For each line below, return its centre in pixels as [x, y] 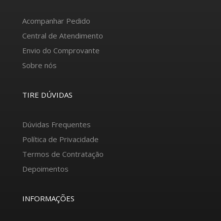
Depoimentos [45, 168]
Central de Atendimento [62, 35]
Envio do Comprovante [61, 50]
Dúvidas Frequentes [56, 124]
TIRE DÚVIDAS [47, 94]
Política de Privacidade [60, 139]
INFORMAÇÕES [48, 198]
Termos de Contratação [63, 154]
